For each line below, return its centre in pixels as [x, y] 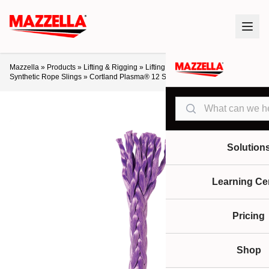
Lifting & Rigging [110, 67]
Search [190, 103]
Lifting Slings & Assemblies [189, 67]
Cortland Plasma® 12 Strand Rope [146, 77]
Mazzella [24, 67]
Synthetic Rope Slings [46, 77]
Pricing [249, 216]
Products [61, 67]
